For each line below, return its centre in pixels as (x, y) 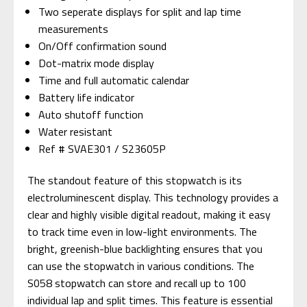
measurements (74, 28)
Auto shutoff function (91, 114)
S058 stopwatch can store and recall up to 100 (137, 283)
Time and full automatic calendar (114, 80)
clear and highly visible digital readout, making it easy (149, 214)
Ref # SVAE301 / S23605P (102, 148)
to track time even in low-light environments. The (142, 231)
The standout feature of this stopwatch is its (135, 180)
